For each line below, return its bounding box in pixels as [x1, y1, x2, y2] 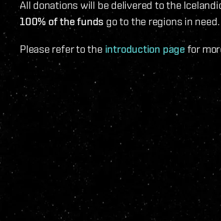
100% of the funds [20, 15, 104, 28]
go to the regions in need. [104, 15, 220, 28]
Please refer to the [20, 42, 105, 55]
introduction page [105, 42, 185, 56]
